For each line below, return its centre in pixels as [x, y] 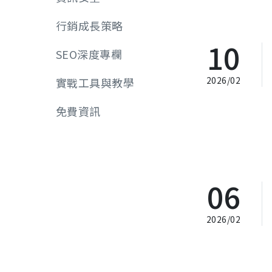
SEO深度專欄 [89, 54]
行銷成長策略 [90, 25]
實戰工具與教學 [95, 83]
